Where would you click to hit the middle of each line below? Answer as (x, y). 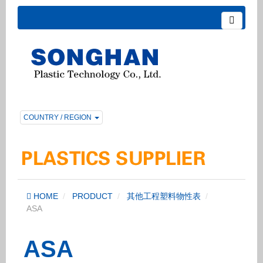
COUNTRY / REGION (58, 117)
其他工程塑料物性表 (164, 196)
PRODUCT (92, 196)
